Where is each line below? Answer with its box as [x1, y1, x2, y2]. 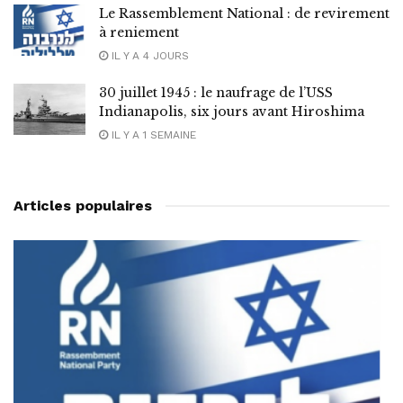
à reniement [99, 23, 179, 40]
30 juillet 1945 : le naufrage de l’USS [99, 84, 333, 101]
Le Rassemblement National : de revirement [99, 4, 390, 22]
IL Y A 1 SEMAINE [108, 128, 196, 141]
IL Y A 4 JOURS [108, 49, 189, 62]
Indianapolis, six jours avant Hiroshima [99, 103, 364, 120]
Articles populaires [13, 196, 152, 214]
